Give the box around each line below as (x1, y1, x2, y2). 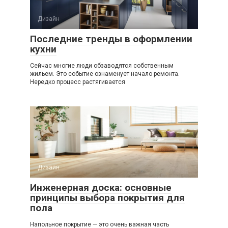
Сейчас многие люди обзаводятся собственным (30, 62, 174, 70)
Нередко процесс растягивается (30, 78, 125, 86)
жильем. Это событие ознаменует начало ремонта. (30, 70, 180, 78)
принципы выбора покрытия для (30, 192, 185, 204)
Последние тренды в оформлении (30, 33, 192, 45)
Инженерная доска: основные (30, 182, 172, 194)
